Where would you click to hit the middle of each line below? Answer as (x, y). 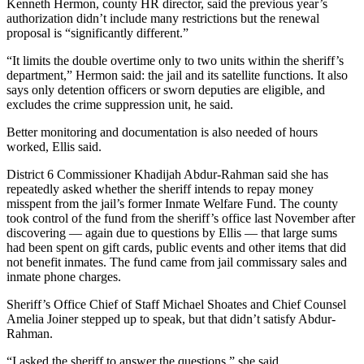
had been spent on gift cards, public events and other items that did (176, 248)
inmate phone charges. (64, 277)
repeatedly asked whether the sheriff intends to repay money (160, 189)
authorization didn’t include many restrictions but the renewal (163, 19)
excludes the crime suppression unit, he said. (120, 105)
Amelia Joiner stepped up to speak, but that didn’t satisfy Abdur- (171, 319)
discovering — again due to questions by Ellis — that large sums (172, 233)
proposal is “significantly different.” (97, 33)
